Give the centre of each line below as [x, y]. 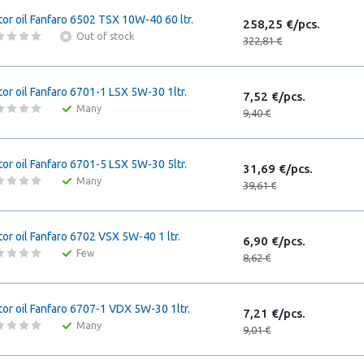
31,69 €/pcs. [278, 169]
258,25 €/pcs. [282, 24]
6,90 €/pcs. [274, 241]
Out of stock [105, 36]
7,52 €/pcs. [274, 96]
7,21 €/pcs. [274, 313]
